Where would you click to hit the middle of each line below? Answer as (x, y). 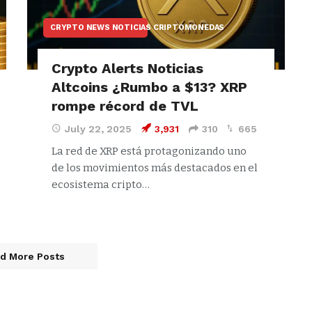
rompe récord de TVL (125, 106)
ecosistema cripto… (101, 184)
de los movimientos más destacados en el (155, 167)
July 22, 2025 (98, 128)
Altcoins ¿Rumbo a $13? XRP (149, 87)
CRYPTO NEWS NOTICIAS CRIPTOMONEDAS (138, 27)
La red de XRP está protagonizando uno (149, 151)
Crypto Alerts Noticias (127, 68)
